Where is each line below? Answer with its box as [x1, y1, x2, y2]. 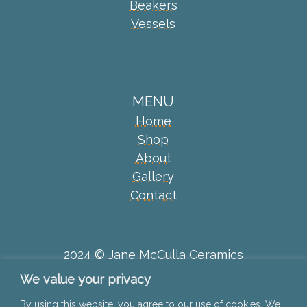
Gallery [132, 169, 175, 184]
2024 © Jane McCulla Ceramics [63, 247, 243, 262]
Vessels [131, 16, 176, 32]
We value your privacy [20, 271, 151, 286]
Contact [130, 188, 177, 203]
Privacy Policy [112, 286, 195, 302]
